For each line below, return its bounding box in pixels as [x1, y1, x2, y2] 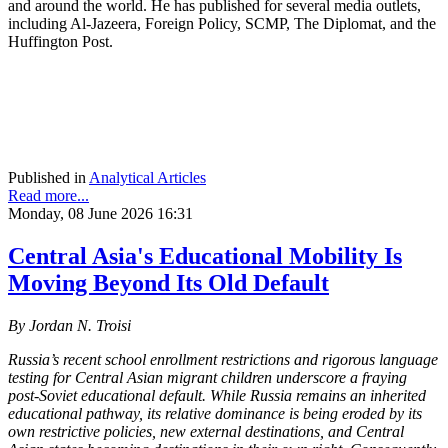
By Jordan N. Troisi [8, 317, 131, 335]
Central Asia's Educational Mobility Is [8, 243, 402, 270]
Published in [8, 169, 86, 187]
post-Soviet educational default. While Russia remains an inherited [8, 387, 426, 405]
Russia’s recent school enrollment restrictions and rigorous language [8, 351, 438, 369]
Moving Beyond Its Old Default [8, 270, 329, 297]
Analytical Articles [89, 169, 206, 187]
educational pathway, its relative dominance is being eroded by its [8, 405, 422, 423]
